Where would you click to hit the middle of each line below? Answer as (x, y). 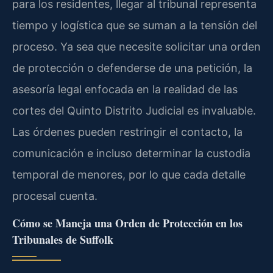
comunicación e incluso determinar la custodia (131, 153)
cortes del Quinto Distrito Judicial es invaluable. (134, 110)
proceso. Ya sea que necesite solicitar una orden (136, 46)
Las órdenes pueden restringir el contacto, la (127, 132)
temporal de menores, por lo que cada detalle (129, 174)
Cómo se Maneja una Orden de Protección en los (127, 223)
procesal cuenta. (55, 196)
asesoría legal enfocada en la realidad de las (125, 89)
